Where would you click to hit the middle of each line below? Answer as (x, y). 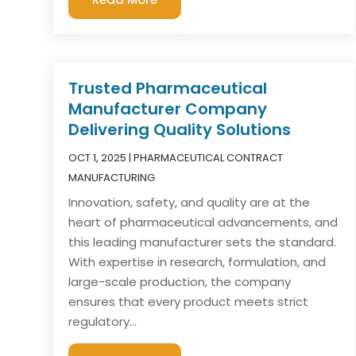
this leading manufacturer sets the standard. (203, 242)
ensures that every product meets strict (189, 301)
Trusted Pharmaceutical (168, 88)
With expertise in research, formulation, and (197, 261)
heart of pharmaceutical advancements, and (203, 222)
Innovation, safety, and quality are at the (190, 202)
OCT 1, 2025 (98, 157)
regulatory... (103, 321)
